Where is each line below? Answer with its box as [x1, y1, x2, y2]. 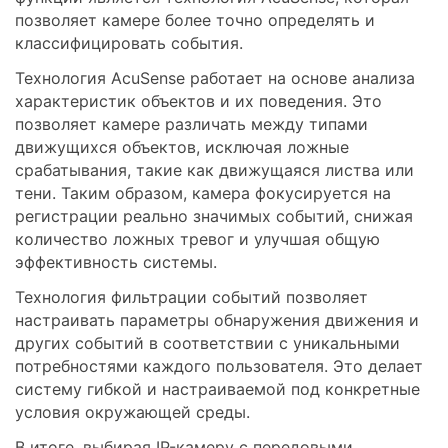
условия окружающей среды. [15, 402, 250, 422]
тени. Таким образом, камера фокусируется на [15, 183, 391, 203]
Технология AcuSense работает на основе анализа [15, 68, 415, 88]
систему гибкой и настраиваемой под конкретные [15, 379, 420, 399]
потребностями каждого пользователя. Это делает [15, 356, 423, 376]
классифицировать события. [15, 33, 243, 53]
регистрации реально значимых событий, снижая [15, 206, 413, 226]
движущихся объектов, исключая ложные [15, 137, 349, 157]
